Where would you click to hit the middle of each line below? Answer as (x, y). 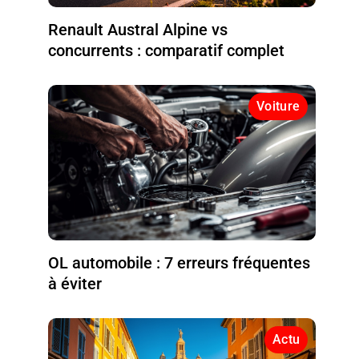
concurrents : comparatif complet (167, 50)
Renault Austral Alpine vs (138, 29)
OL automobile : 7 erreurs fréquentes (179, 262)
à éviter (75, 283)
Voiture (278, 106)
